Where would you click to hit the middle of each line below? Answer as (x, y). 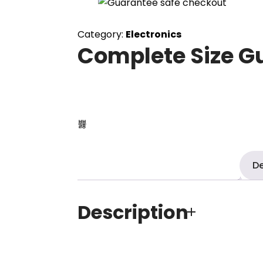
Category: (100, 34)
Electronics (154, 34)
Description (133, 212)
